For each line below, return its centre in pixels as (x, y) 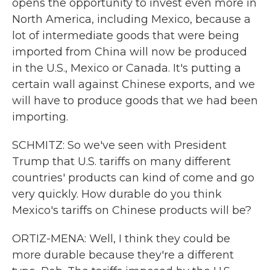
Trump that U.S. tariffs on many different (121, 162)
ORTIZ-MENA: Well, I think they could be (121, 239)
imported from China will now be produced (130, 52)
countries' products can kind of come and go (133, 178)
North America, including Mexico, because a (131, 19)
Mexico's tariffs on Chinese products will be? (132, 210)
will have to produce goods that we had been (135, 101)
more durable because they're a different (123, 255)
